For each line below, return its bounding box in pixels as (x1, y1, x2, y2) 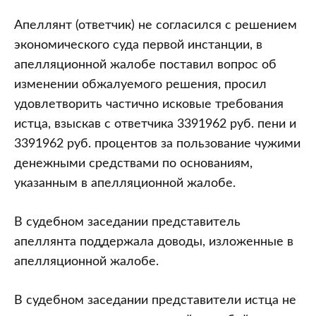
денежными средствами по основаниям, (14, 157, 253, 170)
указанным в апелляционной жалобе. (14, 177, 236, 190)
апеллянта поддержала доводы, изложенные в (14, 236, 293, 248)
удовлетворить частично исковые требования (14, 98, 284, 111)
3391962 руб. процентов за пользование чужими (14, 138, 300, 150)
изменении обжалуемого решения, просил (14, 78, 267, 91)
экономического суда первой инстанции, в (14, 39, 262, 51)
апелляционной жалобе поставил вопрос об (14, 59, 276, 71)
